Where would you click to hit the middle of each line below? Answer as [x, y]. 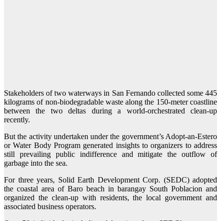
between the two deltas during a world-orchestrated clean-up [110, 111]
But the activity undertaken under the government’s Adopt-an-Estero [110, 137]
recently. [17, 120]
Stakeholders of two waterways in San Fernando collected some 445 [110, 93]
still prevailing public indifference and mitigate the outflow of [110, 154]
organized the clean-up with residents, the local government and [110, 198]
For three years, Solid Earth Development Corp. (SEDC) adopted [110, 180]
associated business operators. [50, 207]
